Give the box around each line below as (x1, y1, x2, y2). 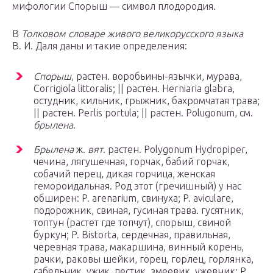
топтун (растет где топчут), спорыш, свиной (34, 217, 231, 229)
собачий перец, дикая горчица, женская (34, 168, 215, 180)
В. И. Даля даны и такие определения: (12, 40, 187, 52)
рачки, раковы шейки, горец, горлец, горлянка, (34, 253, 253, 265)
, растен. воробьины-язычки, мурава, (71, 71, 242, 82)
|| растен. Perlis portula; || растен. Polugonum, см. (34, 107, 253, 119)
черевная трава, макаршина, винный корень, (34, 241, 244, 253)
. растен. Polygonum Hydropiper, (103, 144, 247, 155)
